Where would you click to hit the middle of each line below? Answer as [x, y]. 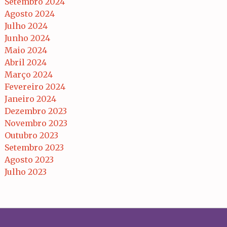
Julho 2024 [26, 26]
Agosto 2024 [30, 13]
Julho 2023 [26, 172]
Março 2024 [29, 74]
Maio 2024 [26, 50]
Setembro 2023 [34, 147]
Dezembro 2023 [36, 111]
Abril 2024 [26, 62]
